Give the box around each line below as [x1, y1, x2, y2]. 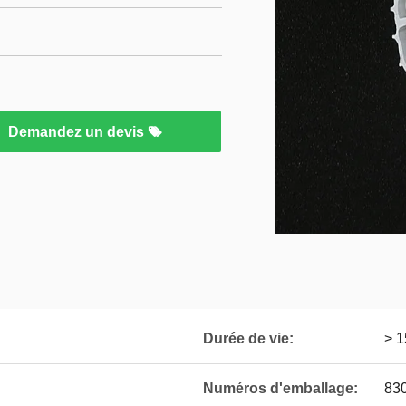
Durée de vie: [203, 331, 294, 346]
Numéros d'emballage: [203, 381, 358, 396]
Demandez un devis [8, 124, 148, 140]
